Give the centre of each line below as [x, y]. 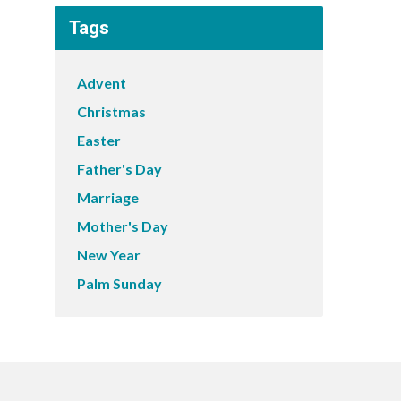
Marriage [108, 197]
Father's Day [119, 169]
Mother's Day [123, 226]
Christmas [111, 111]
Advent [102, 83]
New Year [109, 255]
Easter [99, 140]
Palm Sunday [119, 283]
